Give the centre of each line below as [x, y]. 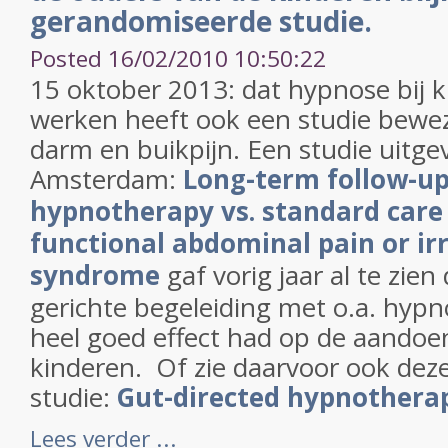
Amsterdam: [106, 179]
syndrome [95, 275]
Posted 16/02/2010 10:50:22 [178, 58]
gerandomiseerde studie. [201, 21]
